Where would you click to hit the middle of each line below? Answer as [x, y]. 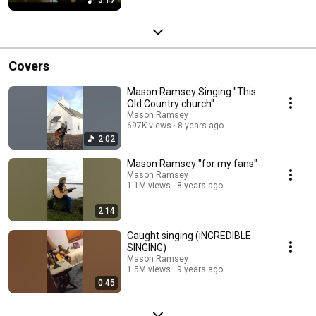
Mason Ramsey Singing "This [192, 91]
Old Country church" [171, 103]
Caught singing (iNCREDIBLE [189, 235]
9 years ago [200, 269]
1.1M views [149, 185]
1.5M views [149, 269]
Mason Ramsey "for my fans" [192, 163]
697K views [149, 125]
